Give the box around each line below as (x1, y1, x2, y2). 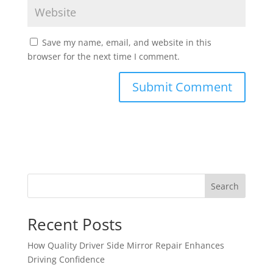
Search (211, 180, 239, 192)
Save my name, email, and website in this (41, 37, 211, 49)
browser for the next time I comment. (27, 51, 180, 63)
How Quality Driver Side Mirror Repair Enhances (27, 239, 224, 252)
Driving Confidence (27, 253, 105, 266)
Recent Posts (27, 213, 122, 236)
